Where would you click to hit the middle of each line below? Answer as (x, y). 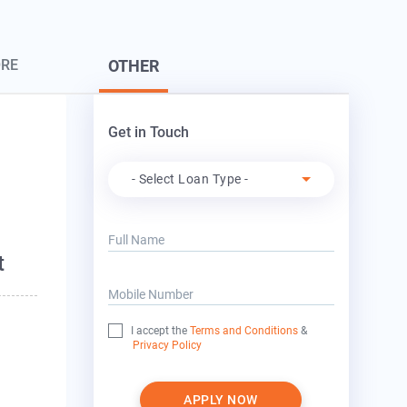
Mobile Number (150, 294)
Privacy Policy (167, 346)
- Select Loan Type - (190, 179)
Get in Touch (148, 133)
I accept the (160, 331)
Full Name (136, 240)
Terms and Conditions (243, 331)
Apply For (130, 155)
